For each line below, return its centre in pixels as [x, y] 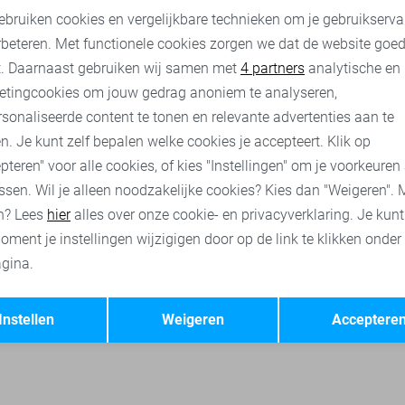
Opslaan [325, 301]
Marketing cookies [294, 59]
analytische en [353, 68]
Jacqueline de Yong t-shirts [285, 66]
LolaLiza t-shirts [135, 66]
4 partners [273, 68]
